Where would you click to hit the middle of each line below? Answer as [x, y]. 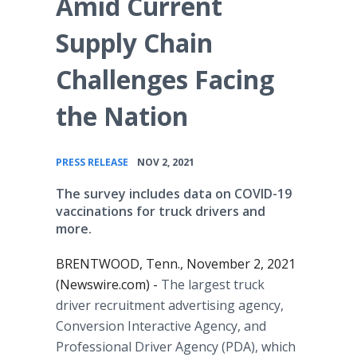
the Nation [122, 116]
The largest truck [213, 284]
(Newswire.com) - [108, 284]
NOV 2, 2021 [166, 162]
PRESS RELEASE [92, 162]
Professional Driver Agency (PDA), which [176, 347]
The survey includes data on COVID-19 [174, 194]
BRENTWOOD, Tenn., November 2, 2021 [176, 264]
